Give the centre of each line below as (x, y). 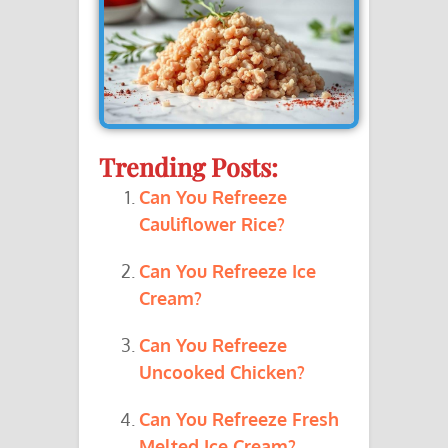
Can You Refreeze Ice (227, 271)
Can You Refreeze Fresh (239, 419)
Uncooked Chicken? (222, 372)
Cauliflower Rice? (212, 224)
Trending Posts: (188, 167)
